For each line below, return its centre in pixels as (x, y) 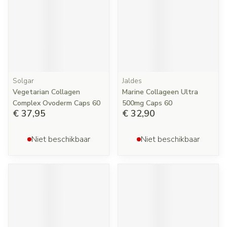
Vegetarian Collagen (46, 92)
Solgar (23, 81)
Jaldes (132, 81)
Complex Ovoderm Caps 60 (56, 103)
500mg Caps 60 (147, 103)
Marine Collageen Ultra (160, 92)
